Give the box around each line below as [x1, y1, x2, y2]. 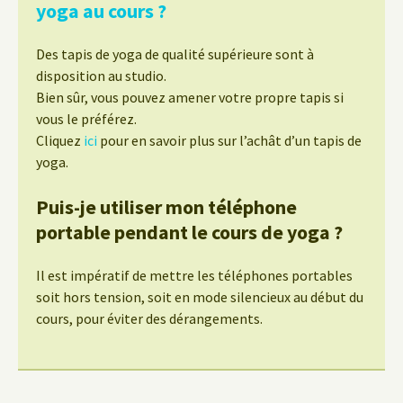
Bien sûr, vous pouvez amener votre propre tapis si [36, 87, 344, 106]
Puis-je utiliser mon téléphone [36, 193, 297, 219]
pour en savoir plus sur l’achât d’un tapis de [97, 130, 362, 149]
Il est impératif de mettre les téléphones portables [36, 265, 353, 284]
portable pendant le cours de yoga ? [36, 219, 343, 245]
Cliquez [36, 130, 84, 149]
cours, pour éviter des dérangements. [36, 309, 263, 327]
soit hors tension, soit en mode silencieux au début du [36, 287, 363, 306]
